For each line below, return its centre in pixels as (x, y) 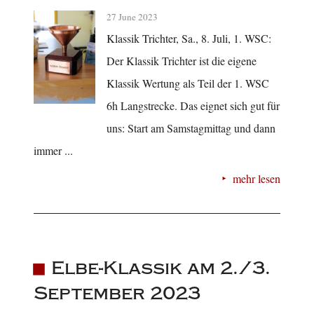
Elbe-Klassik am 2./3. (161, 268)
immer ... (53, 151)
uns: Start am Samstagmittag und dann (191, 128)
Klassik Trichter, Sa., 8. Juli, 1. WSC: (189, 39)
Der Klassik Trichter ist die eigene (182, 61)
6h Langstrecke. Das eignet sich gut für (193, 106)
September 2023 (117, 293)
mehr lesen (257, 179)
